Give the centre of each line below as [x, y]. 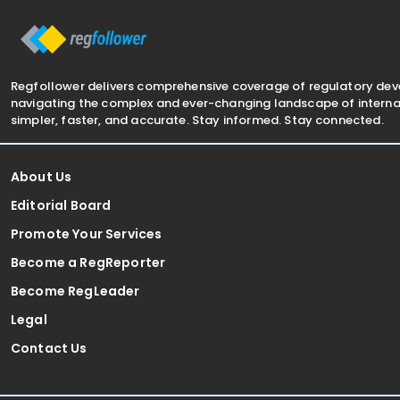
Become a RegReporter [88, 262]
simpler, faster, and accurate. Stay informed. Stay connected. [197, 120]
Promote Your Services [87, 233]
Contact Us [49, 348]
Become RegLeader [75, 291]
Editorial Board [61, 205]
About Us [42, 176]
